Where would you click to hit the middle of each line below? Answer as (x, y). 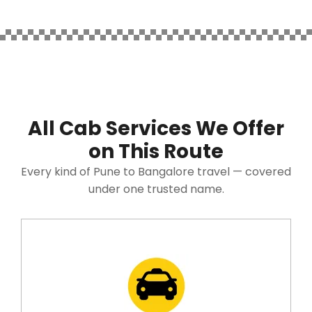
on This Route (156, 151)
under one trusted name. (156, 189)
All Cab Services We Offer (156, 128)
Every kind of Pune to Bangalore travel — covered (156, 171)
